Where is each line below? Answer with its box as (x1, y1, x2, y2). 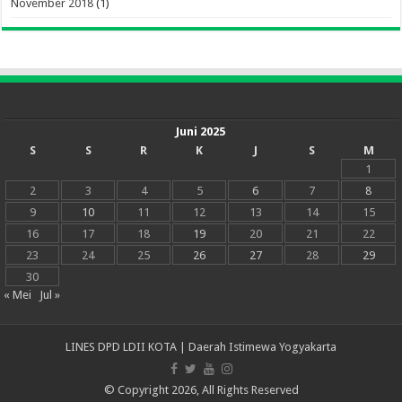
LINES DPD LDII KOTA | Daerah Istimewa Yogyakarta (66, 340, 336, 354)
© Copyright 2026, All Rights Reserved (103, 383, 299, 398)
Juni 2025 (176, 125, 226, 139)
